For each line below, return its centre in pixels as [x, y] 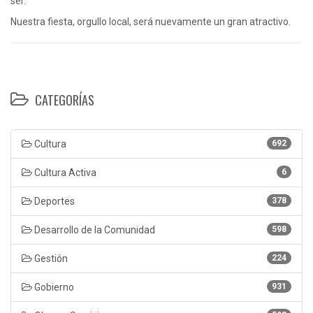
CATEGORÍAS [63, 100]
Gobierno [53, 287]
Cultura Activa [64, 172]
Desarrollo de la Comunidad [94, 230]
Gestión [50, 258]
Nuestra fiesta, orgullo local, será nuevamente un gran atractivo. [151, 21]
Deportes [53, 201]
